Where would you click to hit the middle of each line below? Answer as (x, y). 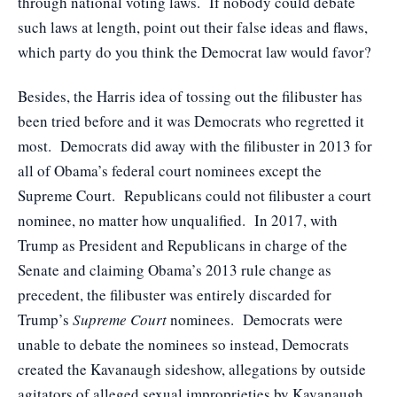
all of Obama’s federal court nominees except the (170, 171)
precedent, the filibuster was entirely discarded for (175, 295)
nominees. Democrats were (255, 319)
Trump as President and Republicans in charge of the (183, 245)
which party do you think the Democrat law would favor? (195, 52)
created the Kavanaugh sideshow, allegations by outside (192, 369)
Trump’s (45, 319)
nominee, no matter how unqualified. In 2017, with (178, 220)
